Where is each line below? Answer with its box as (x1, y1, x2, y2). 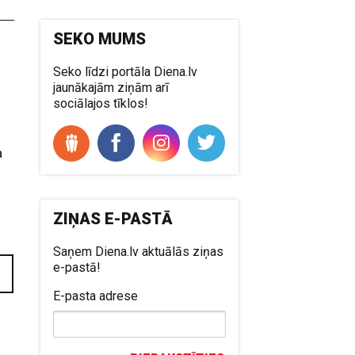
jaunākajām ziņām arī (53, 79, 170, 95)
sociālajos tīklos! (53, 95, 149, 111)
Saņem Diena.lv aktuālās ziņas (53, 243, 224, 259)
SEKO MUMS (53, 29, 147, 48)
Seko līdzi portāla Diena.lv (53, 63, 198, 79)
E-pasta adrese (53, 288, 139, 303)
